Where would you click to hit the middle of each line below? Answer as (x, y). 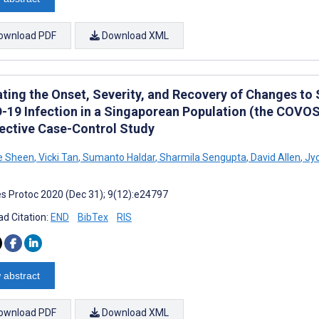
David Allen (274, 157)
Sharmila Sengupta (202, 157)
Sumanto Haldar (118, 157)
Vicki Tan (57, 157)
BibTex (93, 217)
